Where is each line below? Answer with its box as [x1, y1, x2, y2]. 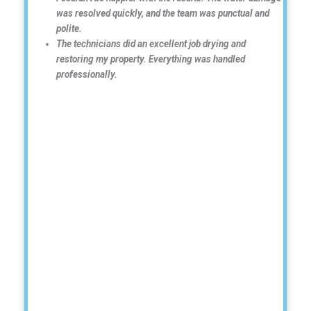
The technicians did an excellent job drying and [56, 37, 246, 49]
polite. [56, 22, 83, 34]
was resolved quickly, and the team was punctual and [56, 7, 270, 19]
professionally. [56, 68, 118, 80]
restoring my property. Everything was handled [56, 53, 246, 65]
